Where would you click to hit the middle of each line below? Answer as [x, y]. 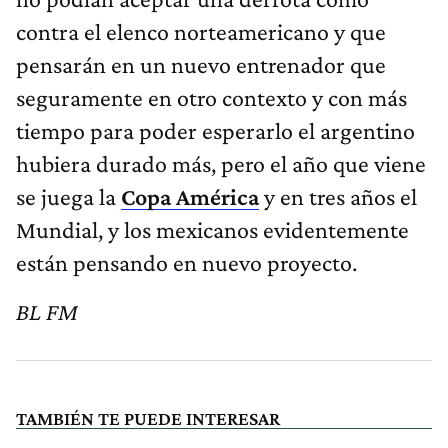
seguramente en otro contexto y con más [211, 97]
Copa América [190, 196]
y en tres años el [338, 196]
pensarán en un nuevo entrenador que [201, 64]
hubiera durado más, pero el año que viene [221, 163]
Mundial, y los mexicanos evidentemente [212, 229]
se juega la [68, 196]
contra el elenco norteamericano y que [201, 31]
